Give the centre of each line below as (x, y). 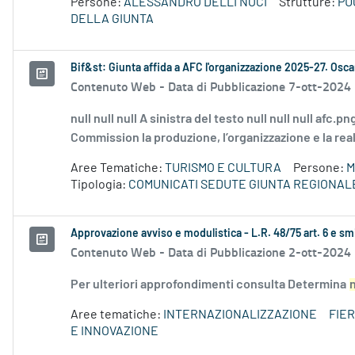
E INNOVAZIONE (115, 332)
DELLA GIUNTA (112, 19)
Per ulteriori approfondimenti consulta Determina (210, 285)
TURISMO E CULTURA (223, 168)
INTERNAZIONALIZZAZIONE (240, 315)
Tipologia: (99, 185)
